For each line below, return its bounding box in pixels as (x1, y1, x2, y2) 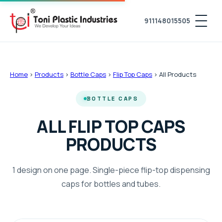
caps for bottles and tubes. (61, 178, 161, 189)
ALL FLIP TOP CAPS (37, 115, 185, 138)
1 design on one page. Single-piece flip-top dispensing (12, 165, 210, 175)
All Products (159, 70, 196, 79)
